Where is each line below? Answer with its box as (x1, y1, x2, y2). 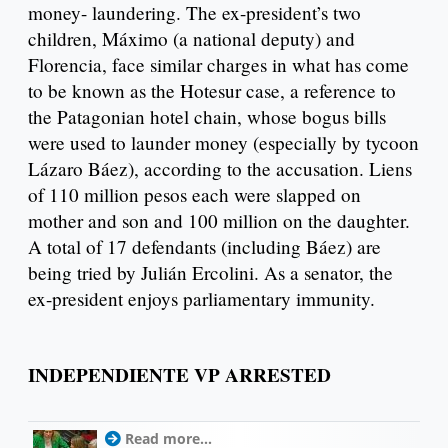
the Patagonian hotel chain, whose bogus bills (28, 103, 386, 129)
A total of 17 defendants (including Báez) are (28, 233, 381, 259)
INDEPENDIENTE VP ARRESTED (28, 360, 331, 389)
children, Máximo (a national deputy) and (28, 25, 355, 51)
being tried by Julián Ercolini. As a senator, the (28, 259, 393, 285)
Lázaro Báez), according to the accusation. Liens (28, 155, 412, 181)
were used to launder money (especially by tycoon (28, 129, 419, 155)
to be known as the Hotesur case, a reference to (28, 77, 396, 103)
